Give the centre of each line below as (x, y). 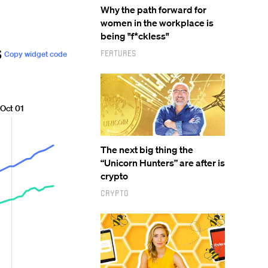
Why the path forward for (153, 10)
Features (118, 53)
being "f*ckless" (135, 36)
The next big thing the (147, 150)
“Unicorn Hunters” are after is (163, 163)
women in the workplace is (157, 23)
